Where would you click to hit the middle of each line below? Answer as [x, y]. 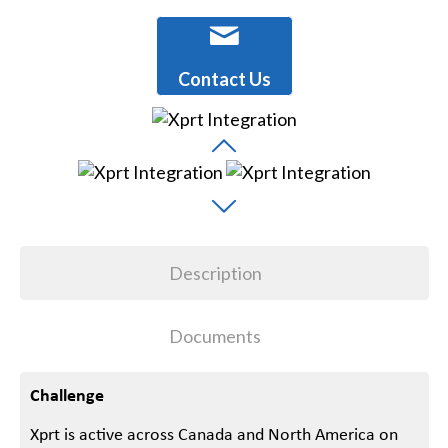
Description [215, 273]
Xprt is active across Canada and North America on [214, 436]
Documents [215, 336]
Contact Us [224, 79]
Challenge [67, 395]
